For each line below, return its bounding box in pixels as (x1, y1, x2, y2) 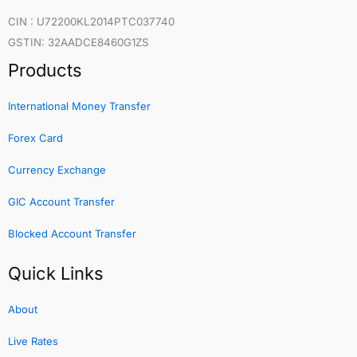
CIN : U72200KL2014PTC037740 (8, 15, 175, 29)
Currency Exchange (8, 163, 106, 177)
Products (8, 60, 82, 81)
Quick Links (8, 263, 104, 284)
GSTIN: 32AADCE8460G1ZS (8, 36, 149, 49)
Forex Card (8, 131, 63, 145)
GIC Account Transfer (8, 195, 115, 209)
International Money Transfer (8, 100, 151, 113)
